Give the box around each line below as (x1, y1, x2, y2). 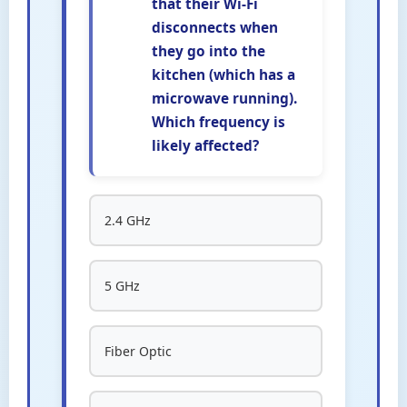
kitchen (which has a (152, 65, 295, 84)
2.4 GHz (104, 212, 151, 229)
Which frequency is (152, 113, 285, 132)
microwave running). (152, 89, 297, 108)
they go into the (152, 42, 265, 61)
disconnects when (152, 18, 278, 37)
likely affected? (152, 136, 259, 155)
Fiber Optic (104, 342, 172, 360)
